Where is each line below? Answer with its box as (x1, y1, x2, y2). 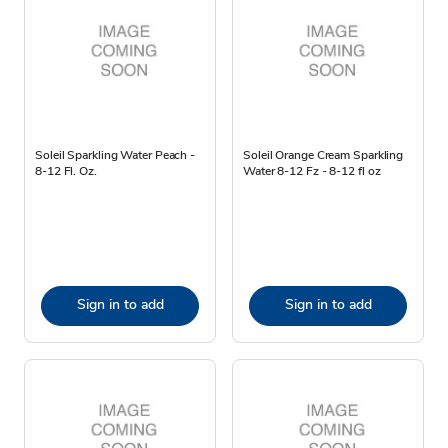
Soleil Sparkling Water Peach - (35, 146, 195, 163)
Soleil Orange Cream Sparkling (243, 146, 404, 163)
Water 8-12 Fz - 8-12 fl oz (243, 162, 381, 179)
